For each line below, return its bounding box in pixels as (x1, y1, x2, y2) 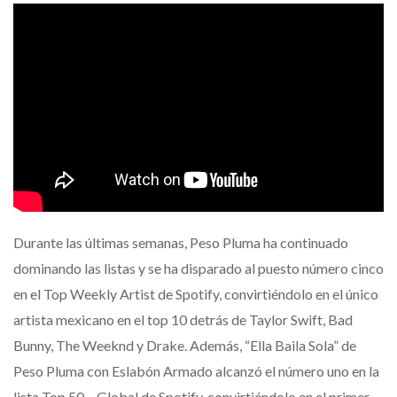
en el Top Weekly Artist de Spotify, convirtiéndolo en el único (13, 284, 378, 302)
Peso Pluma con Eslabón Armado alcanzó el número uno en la (13, 362, 379, 379)
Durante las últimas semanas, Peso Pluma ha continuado (13, 233, 348, 251)
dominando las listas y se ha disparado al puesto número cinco (13, 259, 384, 276)
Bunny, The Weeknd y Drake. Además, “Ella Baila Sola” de (13, 336, 356, 354)
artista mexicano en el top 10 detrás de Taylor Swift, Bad (13, 310, 353, 328)
